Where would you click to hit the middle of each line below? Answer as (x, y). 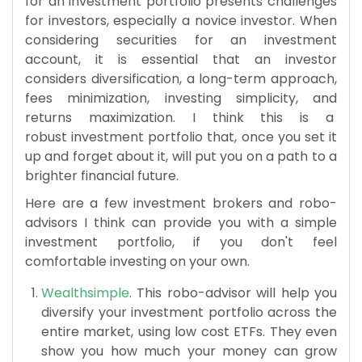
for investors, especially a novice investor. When (181, 20)
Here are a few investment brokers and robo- (181, 203)
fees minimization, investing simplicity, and (181, 98)
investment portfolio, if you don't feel (181, 242)
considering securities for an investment (181, 40)
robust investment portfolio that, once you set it (181, 137)
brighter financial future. (102, 175)
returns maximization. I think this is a (181, 117)
